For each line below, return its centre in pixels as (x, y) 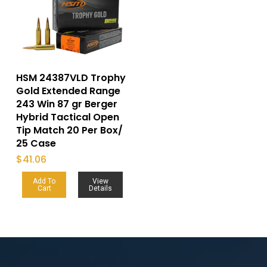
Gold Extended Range (68, 91)
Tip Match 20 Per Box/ (69, 131)
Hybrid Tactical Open (67, 117)
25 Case (36, 144)
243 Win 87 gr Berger (66, 104)
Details (101, 189)
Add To (44, 181)
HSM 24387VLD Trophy (71, 78)
